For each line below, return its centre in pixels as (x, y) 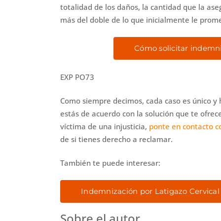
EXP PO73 (77, 77)
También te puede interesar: (110, 163)
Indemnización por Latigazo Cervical (150, 191)
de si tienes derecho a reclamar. (116, 139)
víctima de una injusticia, (105, 126)
